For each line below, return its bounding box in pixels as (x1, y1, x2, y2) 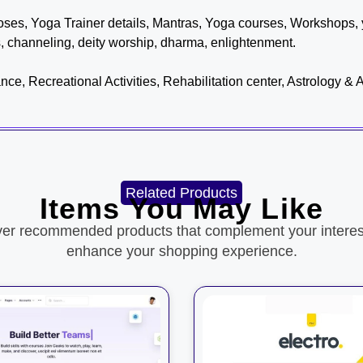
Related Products (126, 185, 237, 202)
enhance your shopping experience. (66, 243, 297, 260)
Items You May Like (40, 192, 323, 226)
